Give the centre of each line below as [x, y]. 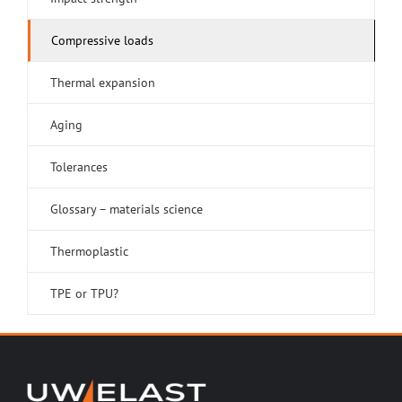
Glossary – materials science [127, 210]
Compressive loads [102, 41]
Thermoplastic [89, 252]
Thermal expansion [103, 83]
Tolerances [79, 167]
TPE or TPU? [84, 294]
